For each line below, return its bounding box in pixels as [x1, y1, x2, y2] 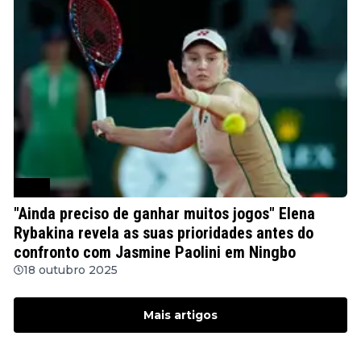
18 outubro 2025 [23, 263, 118, 278]
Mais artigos [143, 308, 218, 323]
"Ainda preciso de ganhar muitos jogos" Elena [14, 204, 315, 224]
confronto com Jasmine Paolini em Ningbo [14, 243, 296, 263]
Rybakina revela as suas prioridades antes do [14, 223, 313, 243]
